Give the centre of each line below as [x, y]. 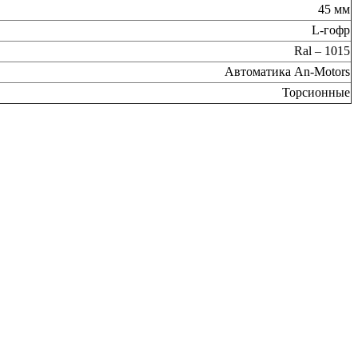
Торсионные [316, 93]
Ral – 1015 [322, 51]
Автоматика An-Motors [287, 72]
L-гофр [331, 30]
